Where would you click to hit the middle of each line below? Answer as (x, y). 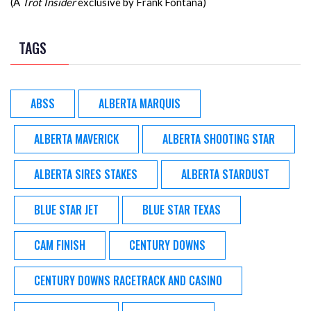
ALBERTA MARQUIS (140, 104)
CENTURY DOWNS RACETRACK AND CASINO (128, 281)
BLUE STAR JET (66, 210)
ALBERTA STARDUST (225, 175)
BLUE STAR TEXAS (182, 210)
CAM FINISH (60, 245)
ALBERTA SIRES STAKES (86, 175)
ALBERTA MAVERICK (76, 139)
